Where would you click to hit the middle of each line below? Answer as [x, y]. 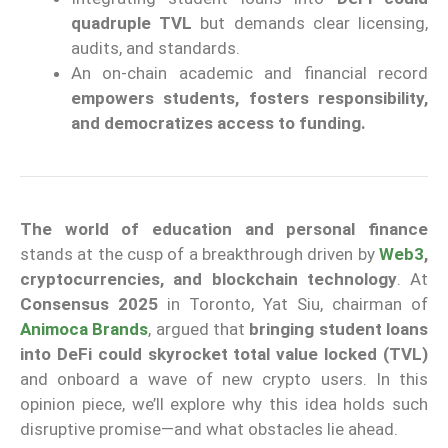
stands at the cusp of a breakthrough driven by [199, 254]
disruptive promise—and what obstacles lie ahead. [209, 429]
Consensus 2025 [89, 304]
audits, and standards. [155, 48]
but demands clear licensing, [310, 23]
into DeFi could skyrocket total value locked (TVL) [224, 354]
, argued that [199, 329]
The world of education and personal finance [224, 229]
